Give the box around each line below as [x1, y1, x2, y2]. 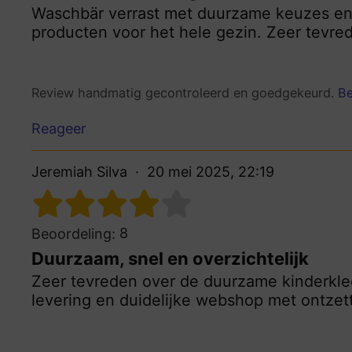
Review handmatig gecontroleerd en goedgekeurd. [31, 85, 338, 101]
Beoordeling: [31, 225, 115, 242]
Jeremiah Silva [31, 163, 127, 180]
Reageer [31, 119, 86, 137]
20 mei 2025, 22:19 [147, 163, 274, 180]
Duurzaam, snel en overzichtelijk [31, 247, 309, 269]
